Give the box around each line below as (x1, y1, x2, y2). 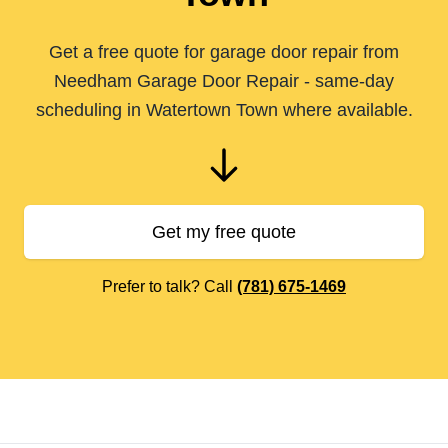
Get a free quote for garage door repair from (49, 42, 399, 62)
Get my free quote (152, 222, 296, 242)
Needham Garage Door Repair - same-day (54, 71, 394, 91)
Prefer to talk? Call (102, 278, 237, 295)
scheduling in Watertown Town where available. (35, 100, 413, 120)
